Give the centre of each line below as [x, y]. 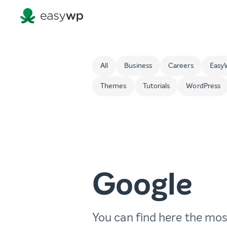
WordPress [203, 86]
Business [138, 66]
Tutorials [156, 86]
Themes [113, 86]
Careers [181, 66]
